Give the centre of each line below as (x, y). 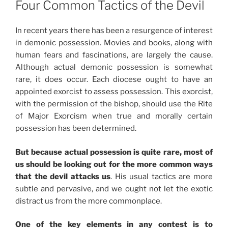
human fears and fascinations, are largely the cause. (114, 55)
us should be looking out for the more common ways (114, 164)
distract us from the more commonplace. (89, 201)
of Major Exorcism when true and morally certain (114, 116)
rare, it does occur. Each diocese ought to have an (114, 80)
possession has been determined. (76, 129)
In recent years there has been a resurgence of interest (114, 31)
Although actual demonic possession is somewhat (114, 67)
